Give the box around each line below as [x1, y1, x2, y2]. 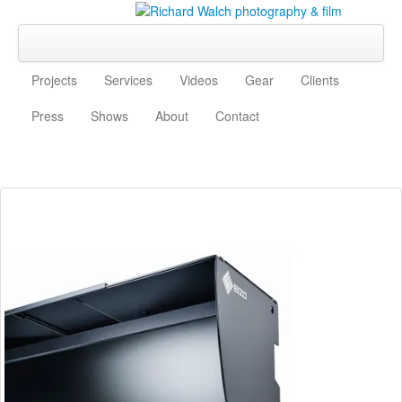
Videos [179, 71, 218, 90]
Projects [31, 71, 77, 90]
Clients [301, 71, 339, 90]
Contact [215, 107, 259, 126]
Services [104, 71, 153, 90]
